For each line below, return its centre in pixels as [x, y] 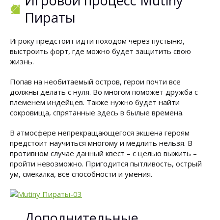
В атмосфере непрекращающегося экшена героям [100, 133]
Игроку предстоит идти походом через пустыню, [97, 41]
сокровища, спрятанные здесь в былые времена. [97, 112]
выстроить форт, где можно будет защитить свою [100, 51]
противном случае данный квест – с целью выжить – [103, 153]
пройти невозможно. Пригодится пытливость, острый [106, 164]
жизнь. [22, 61]
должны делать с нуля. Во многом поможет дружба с [104, 92]
